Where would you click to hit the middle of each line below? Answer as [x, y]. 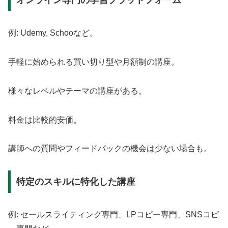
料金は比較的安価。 [45, 120]
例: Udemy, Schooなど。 [53, 33]
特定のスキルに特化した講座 [76, 182]
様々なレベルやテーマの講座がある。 [77, 91]
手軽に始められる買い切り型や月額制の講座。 [94, 62]
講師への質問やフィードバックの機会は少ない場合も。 [110, 149]
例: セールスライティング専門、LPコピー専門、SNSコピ [113, 215]
